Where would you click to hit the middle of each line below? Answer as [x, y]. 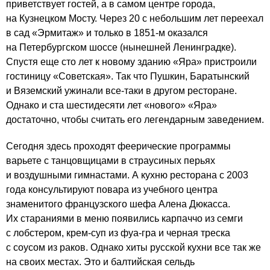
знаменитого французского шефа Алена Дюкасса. [118, 204]
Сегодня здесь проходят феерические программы [118, 146]
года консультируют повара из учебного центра [112, 190]
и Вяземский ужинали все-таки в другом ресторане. [121, 91]
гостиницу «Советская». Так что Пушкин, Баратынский [128, 76]
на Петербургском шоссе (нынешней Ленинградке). [121, 47]
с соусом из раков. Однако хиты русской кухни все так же [133, 247]
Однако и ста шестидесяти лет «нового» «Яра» [111, 105]
